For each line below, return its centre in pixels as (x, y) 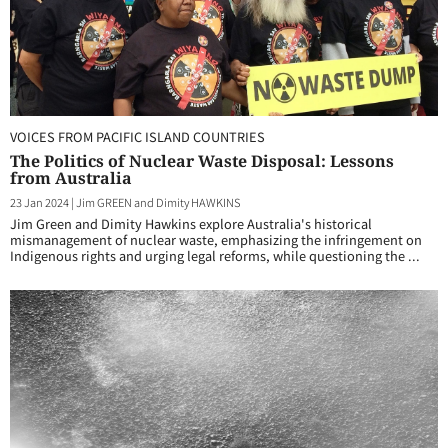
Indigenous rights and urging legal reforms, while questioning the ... (215, 255)
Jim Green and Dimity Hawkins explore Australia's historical (191, 223)
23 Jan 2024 (39, 202)
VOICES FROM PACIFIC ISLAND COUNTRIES (137, 136)
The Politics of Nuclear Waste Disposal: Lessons (202, 161)
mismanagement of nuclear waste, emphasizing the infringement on (216, 239)
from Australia (71, 178)
